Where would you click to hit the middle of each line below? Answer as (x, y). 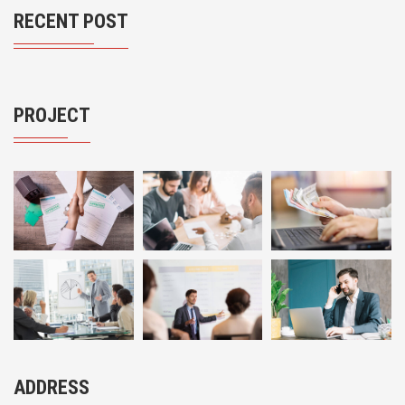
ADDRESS (52, 387)
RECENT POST (71, 21)
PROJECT (52, 115)
